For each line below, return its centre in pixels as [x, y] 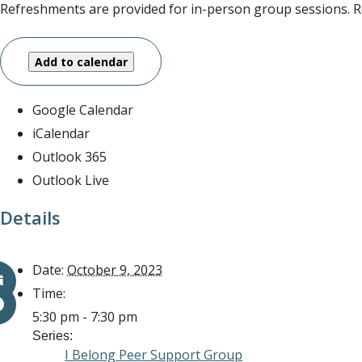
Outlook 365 [69, 157]
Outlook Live [71, 181]
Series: [53, 336]
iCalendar [61, 134]
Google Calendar [83, 110]
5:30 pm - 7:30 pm [85, 317]
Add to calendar [81, 61]
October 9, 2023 [115, 270]
